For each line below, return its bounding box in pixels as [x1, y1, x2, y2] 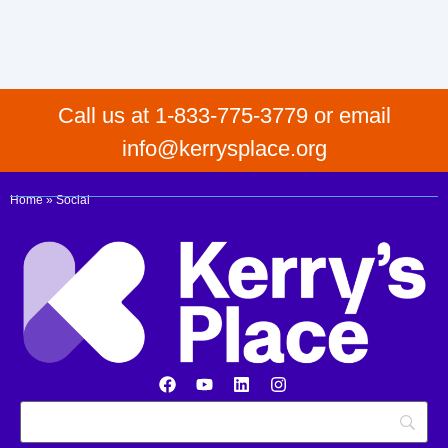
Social [56, 192, 90, 207]
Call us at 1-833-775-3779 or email [57, 102, 391, 128]
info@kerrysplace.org [121, 135, 327, 161]
